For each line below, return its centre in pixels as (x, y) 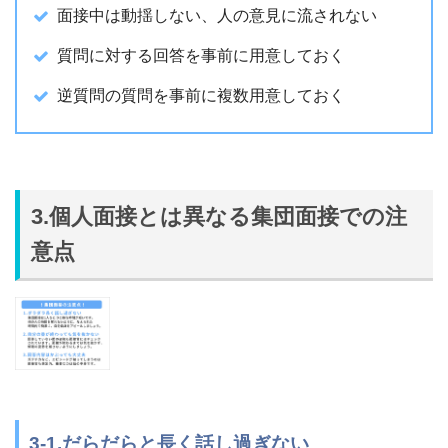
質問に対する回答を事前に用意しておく (201, 55)
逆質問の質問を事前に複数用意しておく (201, 95)
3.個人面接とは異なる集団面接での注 (219, 216)
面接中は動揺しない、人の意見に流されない (217, 15)
